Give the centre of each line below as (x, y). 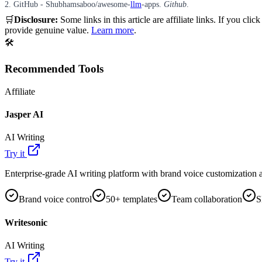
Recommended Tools (54, 69)
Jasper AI (24, 115)
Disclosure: (36, 20)
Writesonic (26, 222)
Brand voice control (55, 199)
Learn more (113, 30)
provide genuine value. (47, 30)
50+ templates (132, 199)
